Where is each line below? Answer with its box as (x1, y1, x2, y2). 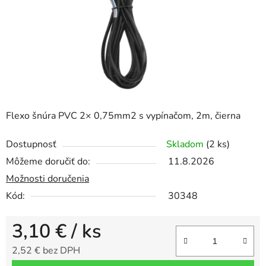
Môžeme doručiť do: (6, 155, 90, 169)
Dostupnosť (6, 138, 56, 151)
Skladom (166, 138, 206, 151)
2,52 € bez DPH (12, 244, 80, 258)
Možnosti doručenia (6, 172, 89, 186)
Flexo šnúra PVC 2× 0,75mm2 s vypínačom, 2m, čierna (6, 109, 240, 123)
